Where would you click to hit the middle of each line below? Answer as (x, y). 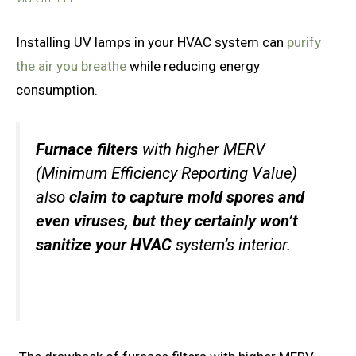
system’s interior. (233, 245)
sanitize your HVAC (106, 245)
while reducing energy (193, 66)
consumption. (58, 89)
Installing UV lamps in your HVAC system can (151, 42)
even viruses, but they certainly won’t (167, 221)
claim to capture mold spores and (185, 197)
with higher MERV (202, 150)
